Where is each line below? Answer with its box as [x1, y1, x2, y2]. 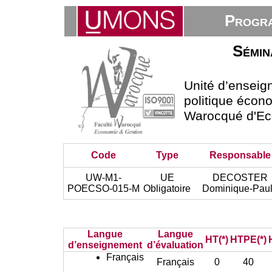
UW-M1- [86, 172, 122, 183]
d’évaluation [147, 240, 204, 250]
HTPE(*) [229, 234, 267, 245]
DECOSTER [212, 172, 268, 183]
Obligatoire [143, 183, 191, 194]
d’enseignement [67, 240, 142, 250]
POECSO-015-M [67, 183, 140, 194]
